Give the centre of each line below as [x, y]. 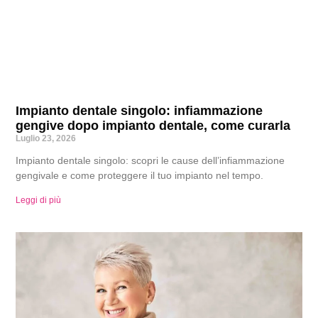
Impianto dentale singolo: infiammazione [139, 111]
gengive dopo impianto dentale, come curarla [153, 126]
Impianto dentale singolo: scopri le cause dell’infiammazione [150, 161]
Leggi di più [39, 201]
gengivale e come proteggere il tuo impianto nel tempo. [140, 176]
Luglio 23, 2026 [46, 139]
